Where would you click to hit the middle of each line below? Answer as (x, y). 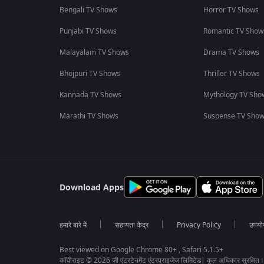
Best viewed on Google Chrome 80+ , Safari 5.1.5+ (141, 250)
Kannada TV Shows (90, 95)
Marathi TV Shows (89, 116)
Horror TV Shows (231, 10)
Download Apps (91, 188)
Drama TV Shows (231, 52)
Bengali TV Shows (88, 10)
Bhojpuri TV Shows (90, 74)
